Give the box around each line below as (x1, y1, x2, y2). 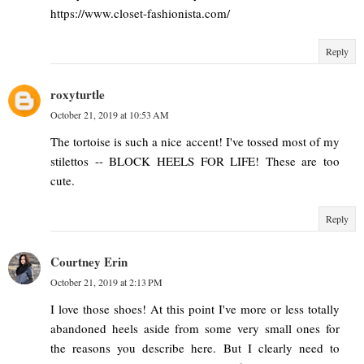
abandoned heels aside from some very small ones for (50, 320, 340, 337)
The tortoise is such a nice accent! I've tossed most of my (50, 133, 340, 150)
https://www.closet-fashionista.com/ (50, 5, 230, 22)
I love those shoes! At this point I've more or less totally (50, 301, 340, 318)
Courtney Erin (50, 253, 128, 271)
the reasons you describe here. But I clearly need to (50, 340, 340, 357)
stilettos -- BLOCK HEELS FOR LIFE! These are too (50, 153, 340, 170)
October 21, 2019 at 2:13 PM (50, 275, 162, 289)
